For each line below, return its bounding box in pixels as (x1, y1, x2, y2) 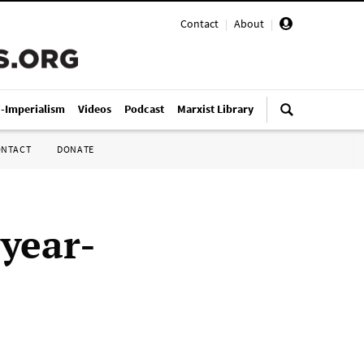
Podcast (124, 102, 164, 116)
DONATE (57, 143, 94, 155)
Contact (180, 16, 219, 31)
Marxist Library (177, 102, 253, 116)
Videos (78, 102, 111, 116)
